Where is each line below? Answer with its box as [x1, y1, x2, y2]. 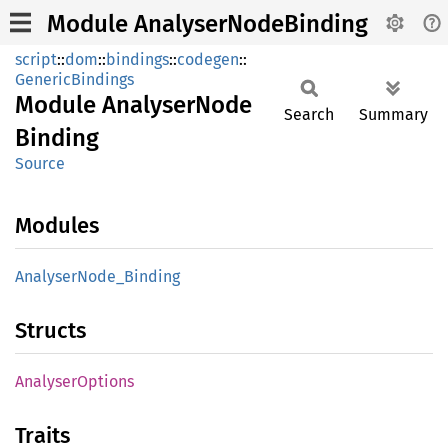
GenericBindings [15, 70, 134, 89]
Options [77, 372, 134, 391]
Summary [359, 105, 428, 124]
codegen [177, 50, 239, 69]
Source [15, 154, 65, 173]
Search [284, 105, 334, 124]
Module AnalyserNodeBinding [47, 10, 368, 38]
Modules [15, 212, 99, 239]
